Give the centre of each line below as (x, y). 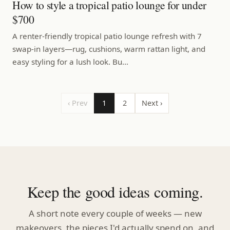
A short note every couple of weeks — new (115, 213)
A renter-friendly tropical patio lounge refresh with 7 (107, 36)
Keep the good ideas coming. (115, 191)
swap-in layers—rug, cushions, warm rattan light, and (109, 49)
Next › (152, 103)
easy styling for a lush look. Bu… (70, 61)
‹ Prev (78, 103)
